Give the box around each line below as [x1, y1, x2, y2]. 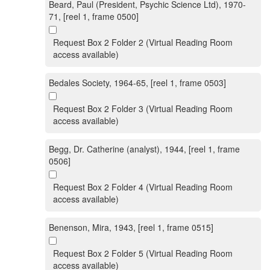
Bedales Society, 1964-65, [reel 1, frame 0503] [49, 77, 226, 89]
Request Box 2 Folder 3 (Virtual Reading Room [53, 102, 233, 115]
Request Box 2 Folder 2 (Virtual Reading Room [53, 36, 233, 48]
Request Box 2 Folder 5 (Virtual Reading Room [53, 247, 233, 259]
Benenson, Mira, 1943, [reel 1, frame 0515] [49, 221, 213, 233]
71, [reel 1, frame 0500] [49, 10, 139, 22]
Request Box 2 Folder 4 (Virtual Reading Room [53, 181, 233, 193]
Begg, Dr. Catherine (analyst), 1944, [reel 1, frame [49, 143, 240, 155]
